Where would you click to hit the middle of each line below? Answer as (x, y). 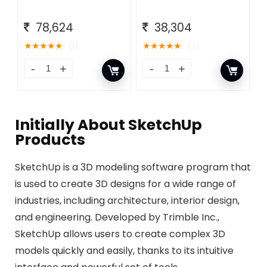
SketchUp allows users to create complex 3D (120, 234)
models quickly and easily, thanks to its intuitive (124, 250)
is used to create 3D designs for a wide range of (125, 184)
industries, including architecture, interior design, (127, 200)
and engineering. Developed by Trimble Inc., (117, 217)
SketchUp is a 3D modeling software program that (133, 167)
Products (50, 139)
